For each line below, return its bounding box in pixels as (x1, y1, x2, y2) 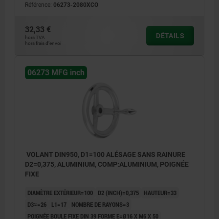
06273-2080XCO (53, 1, 98, 8)
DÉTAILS (156, 31, 184, 40)
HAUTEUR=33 (144, 188, 176, 197)
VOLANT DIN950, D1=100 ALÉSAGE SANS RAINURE (25, 151, 185, 159)
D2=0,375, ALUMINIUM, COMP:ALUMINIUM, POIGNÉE (25, 160, 189, 169)
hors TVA (25, 34, 45, 40)
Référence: (25, 1, 53, 8)
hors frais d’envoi (25, 40, 61, 46)
